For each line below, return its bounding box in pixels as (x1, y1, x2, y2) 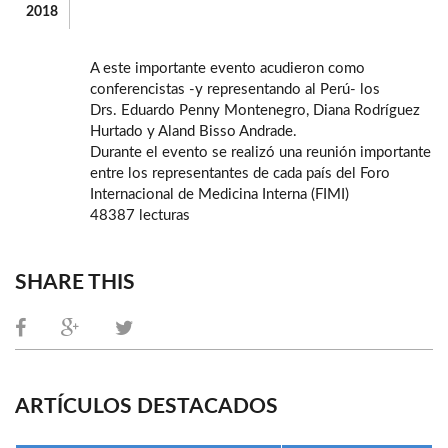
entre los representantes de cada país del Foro (90, 166, 390, 182)
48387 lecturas (90, 208, 190, 224)
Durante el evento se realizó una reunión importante (90, 145, 431, 161)
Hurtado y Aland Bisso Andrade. (90, 124, 297, 140)
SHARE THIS (15, 272, 135, 294)
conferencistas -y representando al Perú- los (90, 82, 380, 98)
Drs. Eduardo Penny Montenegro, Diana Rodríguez (90, 103, 420, 119)
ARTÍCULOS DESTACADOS (15, 396, 278, 418)
